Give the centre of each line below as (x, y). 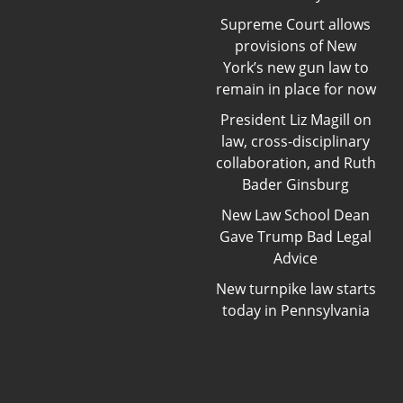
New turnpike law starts (296, 288)
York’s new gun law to (296, 67)
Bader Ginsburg (296, 184)
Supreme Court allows (296, 24)
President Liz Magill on (296, 119)
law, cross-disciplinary (296, 141)
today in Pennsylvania (296, 310)
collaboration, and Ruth (296, 162)
